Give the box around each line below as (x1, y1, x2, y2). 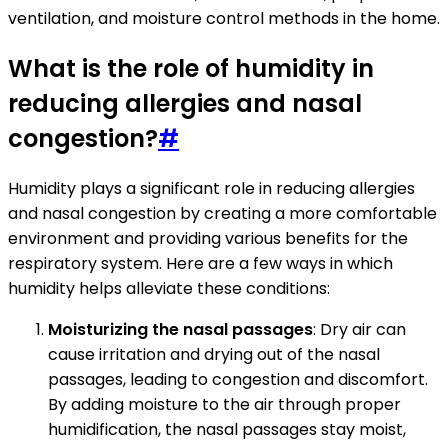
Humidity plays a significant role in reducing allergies (8, 177, 415, 200)
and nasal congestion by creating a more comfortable (8, 202, 437, 225)
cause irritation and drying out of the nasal (48, 343, 380, 366)
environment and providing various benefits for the (8, 227, 408, 250)
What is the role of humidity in (8, 52, 374, 86)
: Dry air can (313, 318, 406, 341)
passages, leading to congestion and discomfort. (48, 368, 428, 391)
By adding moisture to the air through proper (48, 393, 401, 416)
